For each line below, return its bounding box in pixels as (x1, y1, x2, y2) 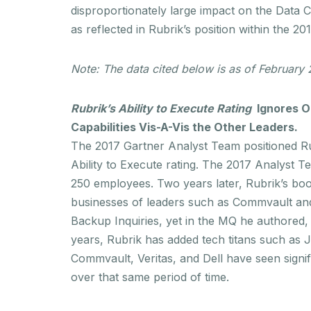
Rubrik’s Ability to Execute (71, 101, 214, 115)
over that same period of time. (71, 269, 236, 284)
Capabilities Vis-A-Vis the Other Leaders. (71, 119, 298, 134)
